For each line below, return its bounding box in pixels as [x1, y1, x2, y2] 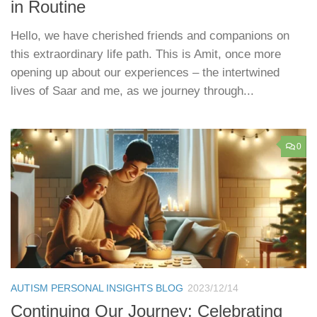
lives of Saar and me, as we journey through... [11, 83, 254, 98]
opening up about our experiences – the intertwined [11, 65, 279, 79]
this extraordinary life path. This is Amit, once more [11, 47, 281, 61]
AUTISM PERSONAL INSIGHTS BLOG [11, 282, 183, 294]
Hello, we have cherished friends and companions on [11, 28, 289, 42]
